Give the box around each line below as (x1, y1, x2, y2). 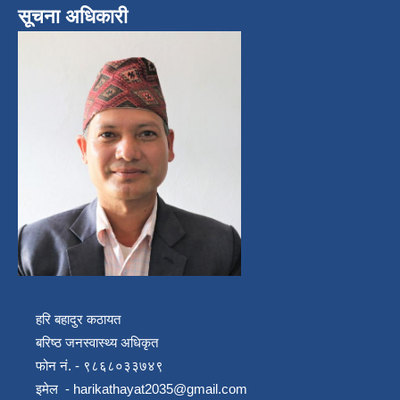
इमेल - (18, 380, 73, 396)
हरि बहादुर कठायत (18, 311, 124, 327)
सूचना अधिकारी (18, 4, 128, 28)
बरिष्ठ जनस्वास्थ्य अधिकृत (18, 334, 165, 350)
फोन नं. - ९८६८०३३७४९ (18, 357, 163, 373)
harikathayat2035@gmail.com (73, 380, 247, 396)
